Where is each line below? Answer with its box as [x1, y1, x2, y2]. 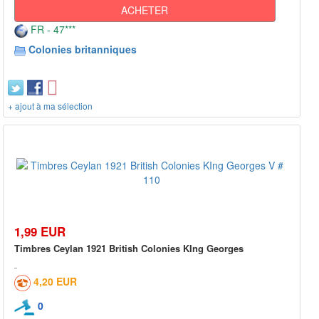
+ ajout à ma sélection [8, 100, 93, 113]
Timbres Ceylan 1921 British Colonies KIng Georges [14, 241, 244, 256]
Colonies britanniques [28, 42, 137, 57]
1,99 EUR [14, 223, 66, 241]
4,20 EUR [33, 274, 77, 289]
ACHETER [121, 3, 169, 18]
